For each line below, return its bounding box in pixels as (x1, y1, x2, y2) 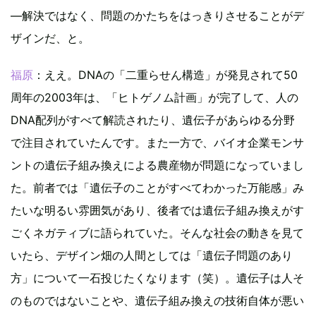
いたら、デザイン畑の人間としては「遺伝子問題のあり (11, 248, 293, 263)
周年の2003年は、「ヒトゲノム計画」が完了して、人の (11, 90, 298, 105)
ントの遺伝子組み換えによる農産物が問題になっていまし (11, 158, 304, 173)
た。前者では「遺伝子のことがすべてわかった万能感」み (11, 181, 304, 195)
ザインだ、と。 (11, 31, 90, 46)
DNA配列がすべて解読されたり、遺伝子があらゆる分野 (11, 113, 295, 128)
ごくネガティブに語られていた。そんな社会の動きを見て (11, 226, 304, 241)
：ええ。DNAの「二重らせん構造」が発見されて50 (33, 68, 298, 83)
